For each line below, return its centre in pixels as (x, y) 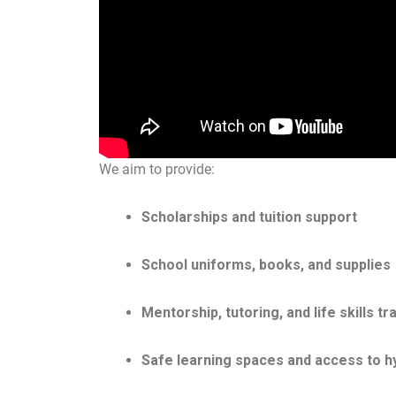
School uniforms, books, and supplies (266, 264)
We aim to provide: (157, 169)
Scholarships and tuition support (249, 217)
